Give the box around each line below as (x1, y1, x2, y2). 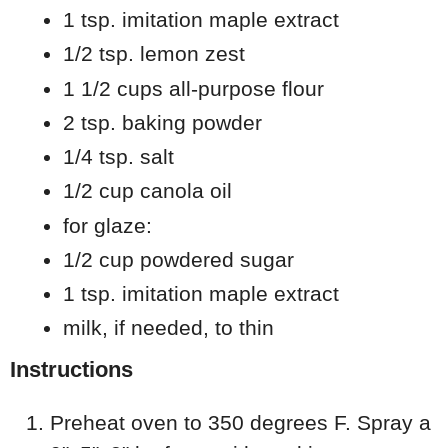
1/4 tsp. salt (62, 145, 174, 169)
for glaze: (62, 213, 152, 237)
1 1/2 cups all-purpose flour (62, 76, 324, 100)
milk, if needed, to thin (62, 316, 274, 340)
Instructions (10, 356, 133, 382)
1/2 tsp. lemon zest (62, 42, 245, 66)
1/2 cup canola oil (62, 179, 232, 203)
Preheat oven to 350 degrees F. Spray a (50, 410, 431, 434)
